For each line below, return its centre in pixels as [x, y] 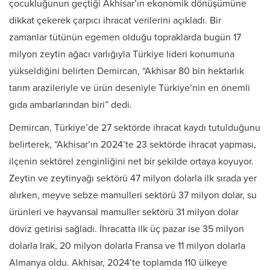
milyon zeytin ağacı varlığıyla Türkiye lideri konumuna [122, 55]
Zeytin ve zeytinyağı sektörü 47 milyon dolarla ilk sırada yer [133, 179]
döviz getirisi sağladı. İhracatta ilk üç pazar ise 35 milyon [127, 229]
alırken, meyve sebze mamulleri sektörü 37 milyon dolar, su [133, 196]
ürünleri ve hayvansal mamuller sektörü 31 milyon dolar [124, 212]
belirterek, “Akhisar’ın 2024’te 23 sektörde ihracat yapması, [133, 145]
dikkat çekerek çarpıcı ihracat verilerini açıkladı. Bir [115, 21]
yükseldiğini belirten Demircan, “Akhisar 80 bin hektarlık [127, 71]
